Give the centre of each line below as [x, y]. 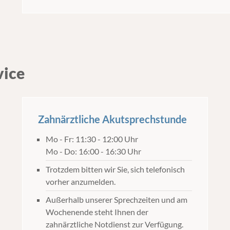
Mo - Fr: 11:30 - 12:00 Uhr [92, 139]
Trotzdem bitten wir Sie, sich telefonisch [115, 169]
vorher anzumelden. [80, 181]
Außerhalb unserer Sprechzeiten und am [116, 199]
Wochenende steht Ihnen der [97, 212]
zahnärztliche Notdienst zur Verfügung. [114, 224]
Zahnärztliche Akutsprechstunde [112, 119]
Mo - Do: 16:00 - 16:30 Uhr [93, 151]
